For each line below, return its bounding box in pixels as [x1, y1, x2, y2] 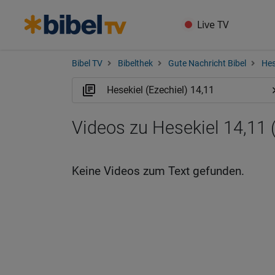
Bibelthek [118, 58, 153, 69]
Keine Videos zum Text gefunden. [72, 164, 244, 178]
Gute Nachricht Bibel [168, 58, 246, 69]
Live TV [197, 18, 230, 31]
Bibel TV [72, 58, 103, 69]
